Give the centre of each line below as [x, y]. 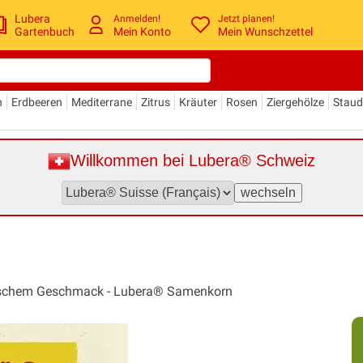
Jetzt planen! [247, 19]
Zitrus [156, 102]
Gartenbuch [45, 31]
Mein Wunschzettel [266, 32]
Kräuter [198, 102]
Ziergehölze [295, 102]
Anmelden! [137, 19]
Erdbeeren [37, 102]
